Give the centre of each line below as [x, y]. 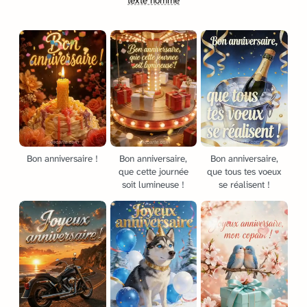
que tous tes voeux [245, 172]
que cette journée [153, 172]
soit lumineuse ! [153, 185]
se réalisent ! [245, 185]
